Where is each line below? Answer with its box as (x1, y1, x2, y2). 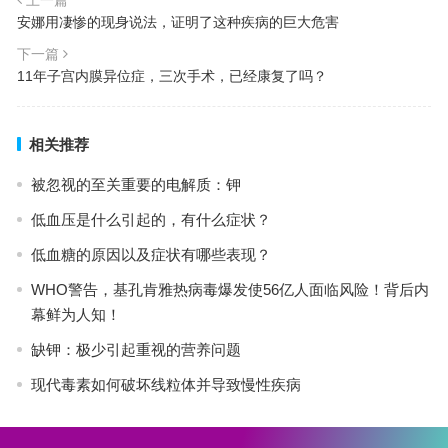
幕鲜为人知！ (30, 305, 121, 323)
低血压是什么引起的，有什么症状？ (30, 210, 271, 228)
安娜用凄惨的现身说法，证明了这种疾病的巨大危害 (16, 13, 339, 30)
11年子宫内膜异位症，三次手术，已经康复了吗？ (16, 67, 327, 84)
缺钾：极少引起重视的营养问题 (30, 340, 241, 358)
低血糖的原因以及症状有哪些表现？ (30, 245, 271, 263)
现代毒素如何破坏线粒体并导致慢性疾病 (30, 375, 301, 393)
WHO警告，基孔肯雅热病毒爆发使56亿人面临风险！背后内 (30, 280, 429, 298)
